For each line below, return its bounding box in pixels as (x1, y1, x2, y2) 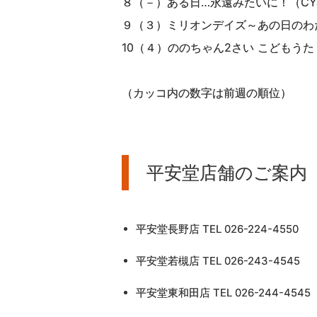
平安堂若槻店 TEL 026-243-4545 (136, 253, 300, 267)
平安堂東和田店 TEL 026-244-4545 (136, 285, 311, 299)
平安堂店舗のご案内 (146, 161, 307, 183)
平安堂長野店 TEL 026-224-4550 (136, 221, 299, 236)
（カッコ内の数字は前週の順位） (122, 85, 292, 100)
